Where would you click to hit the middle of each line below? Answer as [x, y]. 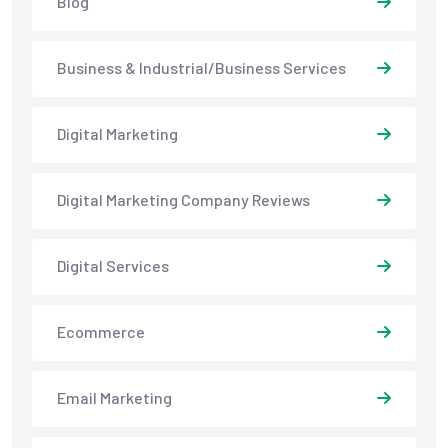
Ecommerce [101, 332]
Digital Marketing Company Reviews [183, 200]
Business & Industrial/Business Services [201, 68]
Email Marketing [114, 398]
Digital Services [113, 266]
